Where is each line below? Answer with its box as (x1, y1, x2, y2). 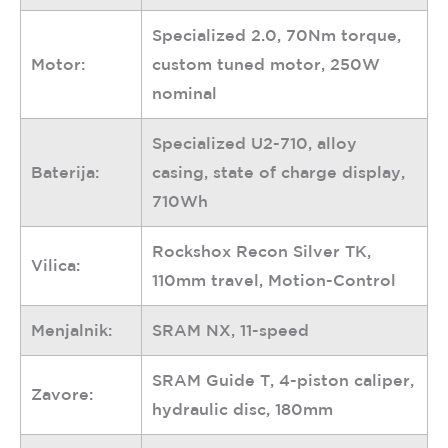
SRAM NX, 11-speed (152, 321, 309, 340)
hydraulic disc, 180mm (152, 400, 333, 419)
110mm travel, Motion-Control (152, 271, 396, 290)
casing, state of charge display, (152, 163, 405, 182)
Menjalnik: (31, 321, 112, 340)
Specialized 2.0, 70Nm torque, (152, 26, 401, 45)
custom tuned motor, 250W (152, 55, 380, 74)
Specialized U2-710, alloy (152, 134, 357, 153)
